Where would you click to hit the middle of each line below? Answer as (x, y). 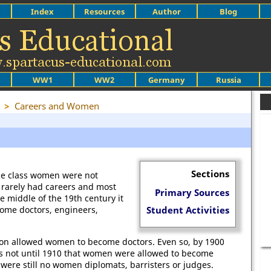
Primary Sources (192, 192)
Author (166, 11)
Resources (105, 11)
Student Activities (188, 210)
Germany (167, 80)
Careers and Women (57, 106)
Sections (210, 174)
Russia (228, 80)
